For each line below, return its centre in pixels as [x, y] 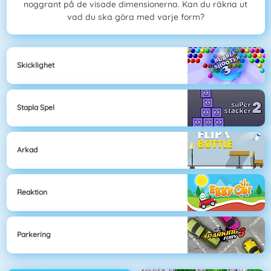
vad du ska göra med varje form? [135, 17]
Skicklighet [36, 65]
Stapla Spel [36, 108]
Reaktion [32, 192]
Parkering [34, 235]
